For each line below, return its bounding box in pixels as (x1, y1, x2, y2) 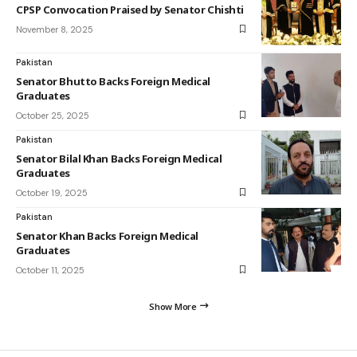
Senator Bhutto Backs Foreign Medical (16, 73, 210, 88)
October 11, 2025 (16, 264, 84, 276)
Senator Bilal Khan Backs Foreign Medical (16, 151, 222, 166)
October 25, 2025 (16, 109, 89, 121)
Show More (149, 300, 197, 312)
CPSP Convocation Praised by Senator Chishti (16, 2, 244, 17)
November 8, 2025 (16, 23, 93, 35)
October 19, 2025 (16, 186, 88, 198)
